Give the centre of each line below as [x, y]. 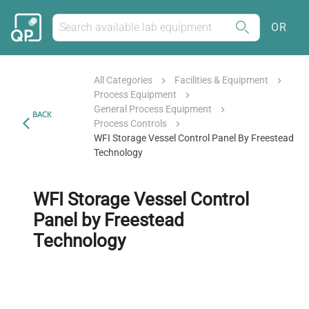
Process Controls [131, 123]
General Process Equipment [153, 109]
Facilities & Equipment [222, 80]
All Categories [123, 80]
